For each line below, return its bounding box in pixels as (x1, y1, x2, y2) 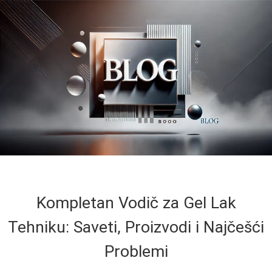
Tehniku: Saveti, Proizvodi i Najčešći (8, 217, 264, 237)
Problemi (104, 241, 168, 261)
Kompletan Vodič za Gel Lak (36, 192, 236, 212)
